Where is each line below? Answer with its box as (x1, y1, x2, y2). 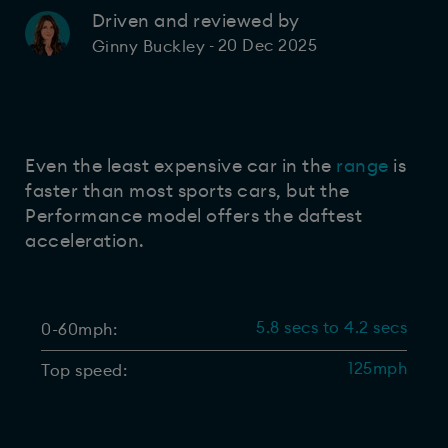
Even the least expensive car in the (25, 156, 332, 175)
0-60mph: (41, 321, 117, 338)
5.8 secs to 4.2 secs (256, 319, 407, 336)
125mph (348, 360, 407, 377)
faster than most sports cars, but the (25, 181, 350, 200)
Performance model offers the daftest (25, 206, 362, 225)
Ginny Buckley (91, 38, 206, 55)
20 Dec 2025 (217, 38, 318, 55)
